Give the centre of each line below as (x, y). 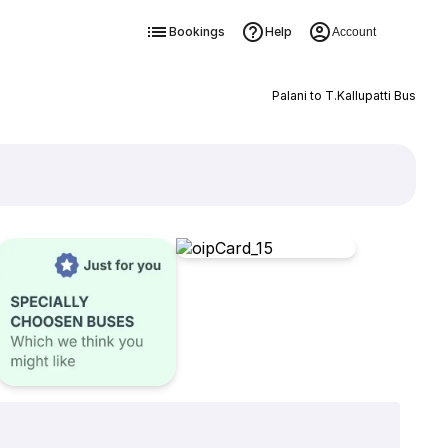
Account (353, 32)
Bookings (196, 31)
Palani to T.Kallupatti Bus (343, 95)
